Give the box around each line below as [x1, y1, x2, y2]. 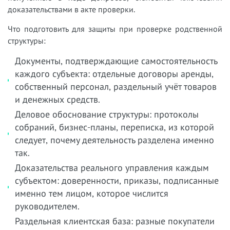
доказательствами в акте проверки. [8, 4, 135, 14]
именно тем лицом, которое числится [14, 187, 168, 199]
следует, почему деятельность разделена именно [14, 134, 214, 146]
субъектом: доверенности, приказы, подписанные [14, 175, 219, 186]
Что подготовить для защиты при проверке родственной [8, 24, 222, 34]
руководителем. [14, 200, 80, 212]
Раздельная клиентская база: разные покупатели [15, 215, 215, 227]
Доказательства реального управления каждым [14, 162, 209, 174]
